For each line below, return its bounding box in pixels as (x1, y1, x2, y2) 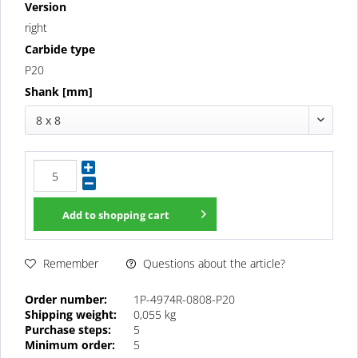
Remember (43, 256, 98, 272)
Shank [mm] (25, 84, 93, 100)
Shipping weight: (25, 306, 117, 322)
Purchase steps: (25, 321, 111, 337)
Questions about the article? (140, 255, 285, 271)
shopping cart (97, 207, 169, 222)
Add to (62, 207, 96, 222)
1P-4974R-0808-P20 (133, 291, 235, 307)
